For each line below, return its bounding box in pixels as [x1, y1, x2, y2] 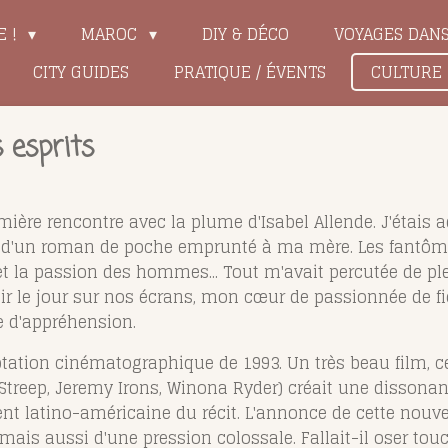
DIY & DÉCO [201, 20, 289, 48]
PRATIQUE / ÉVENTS [173, 58, 326, 86]
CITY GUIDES [32, 58, 129, 86]
